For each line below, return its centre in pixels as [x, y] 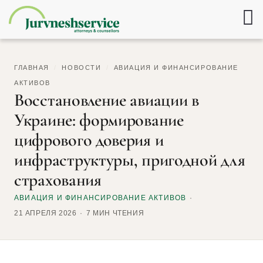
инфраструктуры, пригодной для [130, 160]
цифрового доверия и [89, 140]
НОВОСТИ [82, 68]
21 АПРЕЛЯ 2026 [45, 213]
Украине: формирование [99, 120]
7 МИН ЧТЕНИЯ [115, 213]
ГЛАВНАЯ [32, 68]
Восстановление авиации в [107, 100]
